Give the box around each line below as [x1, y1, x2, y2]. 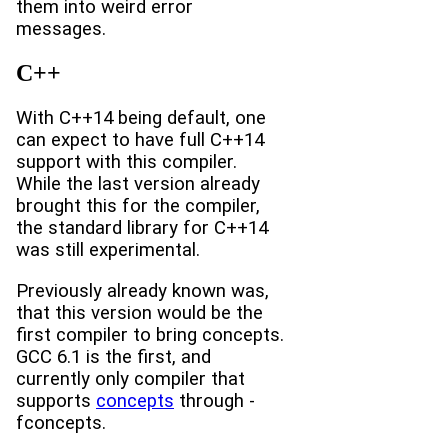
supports [16, 389, 96, 412]
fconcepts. [16, 411, 106, 434]
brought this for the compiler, [16, 195, 260, 218]
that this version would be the [16, 301, 263, 324]
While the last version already [16, 173, 260, 196]
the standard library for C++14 [16, 217, 268, 240]
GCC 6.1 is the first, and [16, 345, 211, 368]
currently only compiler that [16, 367, 245, 390]
